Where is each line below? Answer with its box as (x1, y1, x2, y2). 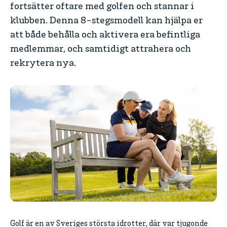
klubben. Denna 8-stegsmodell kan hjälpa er (10, 16, 203, 27)
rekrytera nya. (10, 59, 76, 69)
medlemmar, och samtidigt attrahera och (10, 45, 191, 55)
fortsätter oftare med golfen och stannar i (10, 2, 194, 13)
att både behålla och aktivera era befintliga (10, 30, 200, 41)
